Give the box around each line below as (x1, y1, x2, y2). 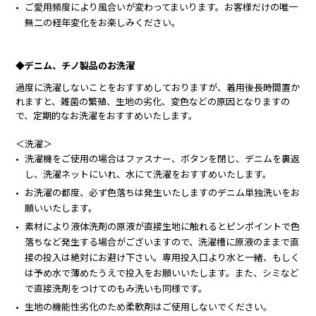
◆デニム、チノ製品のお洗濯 (16, 58, 135, 72)
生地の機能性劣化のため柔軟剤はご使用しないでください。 (25, 299, 273, 313)
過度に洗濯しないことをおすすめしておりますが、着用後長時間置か (16, 80, 300, 94)
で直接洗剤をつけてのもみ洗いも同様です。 (25, 281, 208, 295)
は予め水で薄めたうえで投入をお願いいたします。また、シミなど (25, 265, 300, 279)
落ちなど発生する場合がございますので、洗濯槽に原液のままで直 (25, 234, 300, 248)
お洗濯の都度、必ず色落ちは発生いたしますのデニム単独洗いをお (25, 185, 300, 199)
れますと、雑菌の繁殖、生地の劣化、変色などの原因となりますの (16, 94, 291, 108)
